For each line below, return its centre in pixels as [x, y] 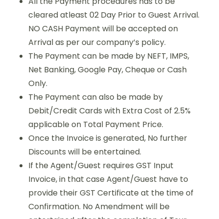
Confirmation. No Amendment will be [99, 206]
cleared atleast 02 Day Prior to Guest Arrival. [114, 15]
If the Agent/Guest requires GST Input [101, 165]
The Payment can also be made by [96, 97]
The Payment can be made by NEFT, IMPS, [109, 56]
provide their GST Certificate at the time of [111, 193]
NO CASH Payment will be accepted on [103, 28]
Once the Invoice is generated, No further [108, 138]
